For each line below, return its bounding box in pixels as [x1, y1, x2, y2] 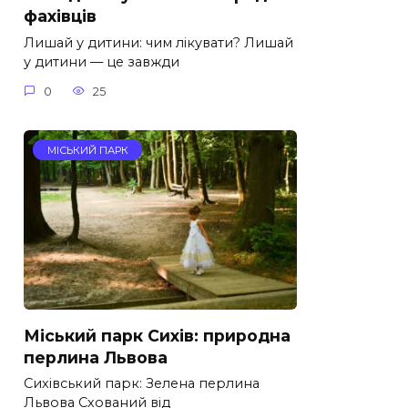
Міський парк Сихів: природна [24, 325, 291, 345]
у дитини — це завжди [24, 54, 179, 71]
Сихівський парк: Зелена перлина [24, 375, 260, 393]
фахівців [24, 6, 97, 25]
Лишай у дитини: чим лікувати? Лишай [24, 35, 293, 52]
